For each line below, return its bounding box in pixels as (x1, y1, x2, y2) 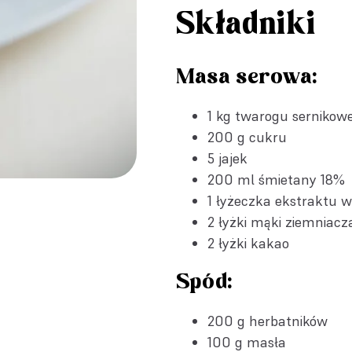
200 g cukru (207, 128, 287, 146)
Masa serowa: (176, 64, 317, 90)
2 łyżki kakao (207, 234, 289, 252)
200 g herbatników (207, 312, 328, 330)
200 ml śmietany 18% (207, 170, 345, 189)
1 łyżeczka (207, 192, 275, 210)
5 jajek (207, 149, 247, 167)
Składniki (176, 6, 316, 44)
